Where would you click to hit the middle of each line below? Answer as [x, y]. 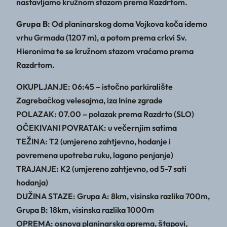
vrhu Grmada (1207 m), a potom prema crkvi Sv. [102, 38]
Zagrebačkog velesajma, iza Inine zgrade [89, 101]
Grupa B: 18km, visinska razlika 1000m [85, 210]
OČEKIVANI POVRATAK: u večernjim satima [97, 128]
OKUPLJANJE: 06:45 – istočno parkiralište [94, 87]
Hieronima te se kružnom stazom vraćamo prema [105, 51]
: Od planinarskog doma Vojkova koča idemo [127, 24]
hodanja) [32, 183]
